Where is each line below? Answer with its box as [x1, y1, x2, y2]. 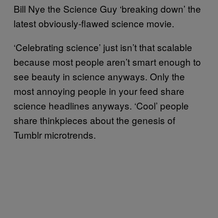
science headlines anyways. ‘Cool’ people [14, 98, 189, 112]
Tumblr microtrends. [14, 127, 96, 141]
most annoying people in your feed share [14, 84, 184, 97]
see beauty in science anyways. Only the [14, 69, 185, 83]
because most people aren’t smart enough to [14, 54, 201, 68]
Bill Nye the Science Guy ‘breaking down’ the [14, 1, 201, 15]
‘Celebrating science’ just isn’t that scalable [14, 40, 192, 54]
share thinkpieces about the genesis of [14, 113, 175, 127]
